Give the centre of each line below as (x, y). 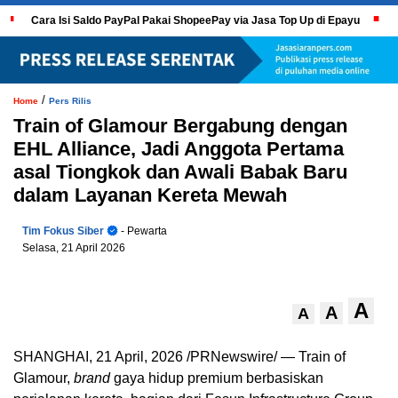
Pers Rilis (70, 100)
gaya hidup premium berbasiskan (217, 378)
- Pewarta (143, 231)
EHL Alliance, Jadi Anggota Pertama (179, 148)
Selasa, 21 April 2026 (74, 247)
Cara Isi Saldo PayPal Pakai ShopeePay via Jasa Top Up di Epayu (196, 20)
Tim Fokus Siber (63, 231)
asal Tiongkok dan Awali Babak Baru (180, 171)
